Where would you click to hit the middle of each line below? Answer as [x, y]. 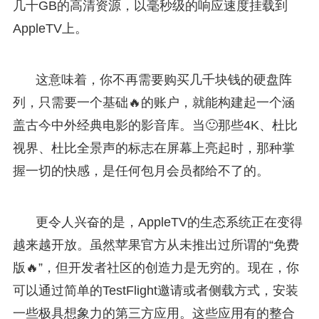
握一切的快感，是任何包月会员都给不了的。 [141, 171]
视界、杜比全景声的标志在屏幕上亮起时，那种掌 [153, 148]
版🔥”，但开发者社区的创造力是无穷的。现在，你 [156, 267]
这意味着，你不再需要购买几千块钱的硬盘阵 [163, 79]
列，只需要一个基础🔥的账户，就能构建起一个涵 [153, 102]
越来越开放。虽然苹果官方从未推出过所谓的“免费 [156, 245]
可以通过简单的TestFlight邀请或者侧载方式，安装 [155, 290]
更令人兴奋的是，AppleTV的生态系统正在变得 [169, 222]
